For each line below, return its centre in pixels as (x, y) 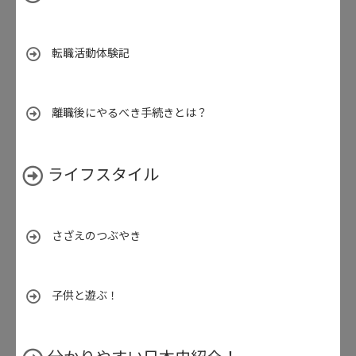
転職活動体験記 (91, 54)
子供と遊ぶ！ (85, 296)
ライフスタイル (103, 176)
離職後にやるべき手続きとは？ (130, 114)
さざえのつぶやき (96, 237)
